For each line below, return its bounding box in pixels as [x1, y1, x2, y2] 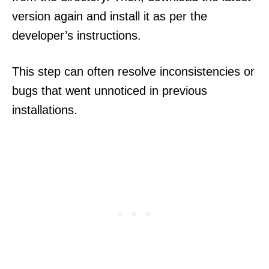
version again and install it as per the [12, 9, 207, 23]
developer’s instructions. [12, 28, 141, 42]
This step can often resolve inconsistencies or [12, 64, 255, 78]
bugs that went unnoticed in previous [12, 83, 207, 97]
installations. [12, 103, 77, 116]
